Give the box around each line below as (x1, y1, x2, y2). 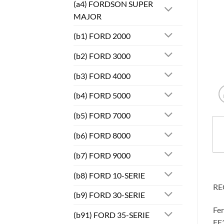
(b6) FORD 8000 (73, 130, 130, 140)
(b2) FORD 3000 (73, 50, 130, 60)
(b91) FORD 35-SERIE (73, 210, 149, 220)
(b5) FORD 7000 (73, 110, 130, 120)
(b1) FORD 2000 (73, 31, 130, 41)
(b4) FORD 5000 (73, 90, 130, 100)
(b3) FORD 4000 (73, 70, 130, 80)
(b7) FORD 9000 (73, 150, 130, 160)
